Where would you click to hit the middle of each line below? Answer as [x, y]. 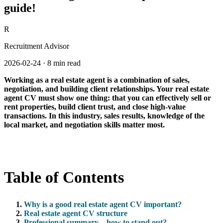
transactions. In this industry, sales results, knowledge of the [104, 115]
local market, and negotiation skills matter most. [84, 124]
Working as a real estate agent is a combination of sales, [97, 80]
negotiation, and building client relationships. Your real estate [107, 89]
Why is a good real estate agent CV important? [103, 204]
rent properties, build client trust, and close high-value [95, 107]
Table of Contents [64, 177]
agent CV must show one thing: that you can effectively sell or [108, 98]
